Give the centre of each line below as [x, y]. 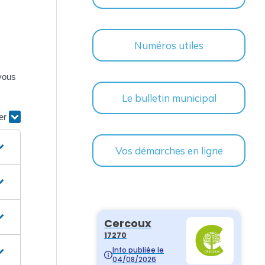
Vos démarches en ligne [169, 151]
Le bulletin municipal [169, 98]
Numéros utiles [169, 46]
